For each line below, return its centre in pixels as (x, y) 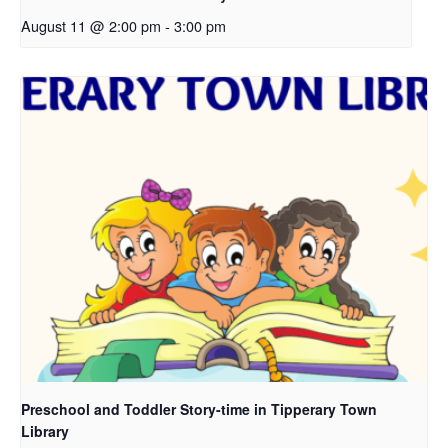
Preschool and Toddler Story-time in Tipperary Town (199, 408)
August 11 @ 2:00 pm (91, 26)
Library (45, 430)
